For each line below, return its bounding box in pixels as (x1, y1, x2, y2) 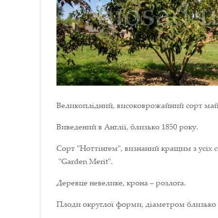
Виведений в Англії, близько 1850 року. (56, 121, 198, 132)
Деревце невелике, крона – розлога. (56, 177, 186, 188)
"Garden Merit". (56, 155, 113, 166)
